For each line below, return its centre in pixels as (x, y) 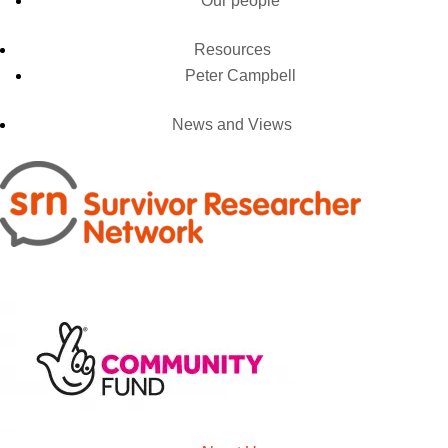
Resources (232, 49)
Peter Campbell (240, 75)
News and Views (232, 124)
